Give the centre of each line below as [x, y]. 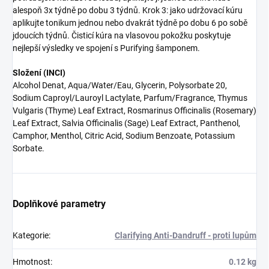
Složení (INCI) [39, 73]
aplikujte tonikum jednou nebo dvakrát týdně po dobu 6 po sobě [130, 23]
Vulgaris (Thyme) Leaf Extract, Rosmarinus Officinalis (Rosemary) [134, 111]
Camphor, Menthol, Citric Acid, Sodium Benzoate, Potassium [124, 136]
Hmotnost [32, 262]
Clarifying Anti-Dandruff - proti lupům [186, 236]
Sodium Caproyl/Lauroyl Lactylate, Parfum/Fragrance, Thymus [130, 98]
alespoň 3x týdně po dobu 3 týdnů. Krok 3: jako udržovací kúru [128, 11]
